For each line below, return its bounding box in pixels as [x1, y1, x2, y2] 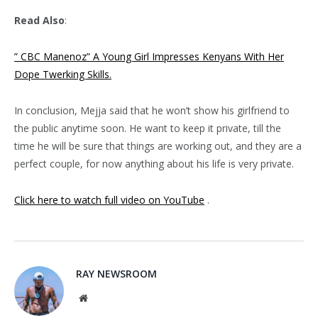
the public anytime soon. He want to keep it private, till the [14, 121, 281, 135]
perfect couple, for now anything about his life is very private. [14, 156, 294, 170]
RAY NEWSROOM [76, 266, 157, 280]
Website [87, 292, 119, 302]
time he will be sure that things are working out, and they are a [14, 138, 302, 153]
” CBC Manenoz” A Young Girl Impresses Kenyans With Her [14, 49, 284, 63]
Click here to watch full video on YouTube [14, 192, 204, 207]
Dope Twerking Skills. [14, 67, 111, 81]
